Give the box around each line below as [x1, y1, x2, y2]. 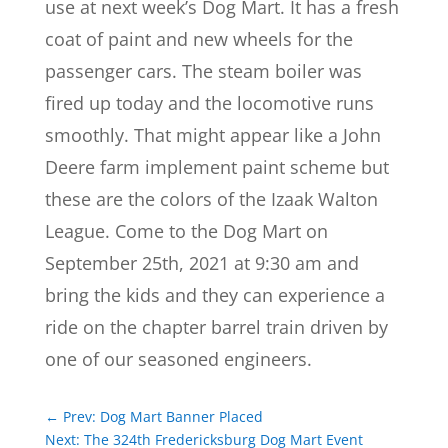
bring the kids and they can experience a [44, 283, 385, 308]
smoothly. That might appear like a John [44, 123, 381, 148]
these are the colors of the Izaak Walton [44, 187, 378, 212]
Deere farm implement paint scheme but [44, 155, 389, 180]
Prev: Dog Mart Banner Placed [62, 407, 263, 427]
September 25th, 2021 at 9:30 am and [44, 251, 359, 276]
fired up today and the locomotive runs [44, 91, 374, 116]
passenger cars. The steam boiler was [44, 59, 362, 84]
